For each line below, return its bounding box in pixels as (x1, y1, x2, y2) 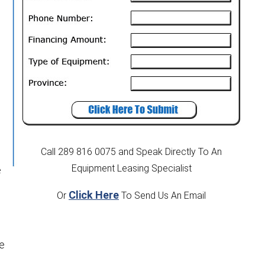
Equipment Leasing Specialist (71, 163, 192, 174)
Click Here (69, 189, 119, 202)
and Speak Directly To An (118, 146, 222, 158)
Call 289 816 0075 (41, 146, 116, 158)
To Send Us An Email (119, 190, 206, 202)
